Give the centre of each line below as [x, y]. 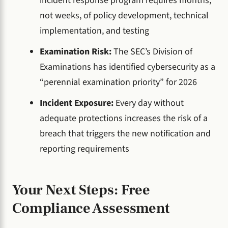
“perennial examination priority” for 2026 [118, 82]
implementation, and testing [94, 31]
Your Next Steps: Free [81, 190]
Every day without [150, 103]
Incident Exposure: [78, 103]
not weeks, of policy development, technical [124, 16]
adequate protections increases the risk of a [124, 118]
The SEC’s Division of [153, 51]
